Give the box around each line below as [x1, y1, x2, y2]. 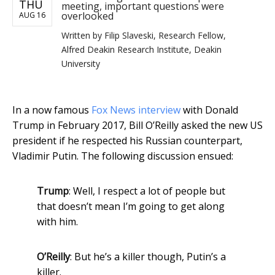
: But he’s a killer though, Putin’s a [70, 250, 226, 264]
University [61, 58, 100, 70]
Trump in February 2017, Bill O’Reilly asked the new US [12, 118, 263, 133]
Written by [61, 29, 104, 42]
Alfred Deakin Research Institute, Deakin [61, 44, 222, 56]
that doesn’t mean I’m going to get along [37, 199, 225, 214]
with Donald [180, 103, 238, 117]
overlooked [61, 9, 114, 23]
